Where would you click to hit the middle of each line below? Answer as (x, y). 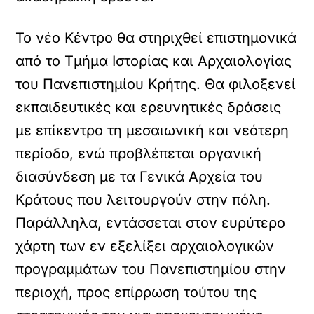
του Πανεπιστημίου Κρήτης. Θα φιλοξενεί (156, 84)
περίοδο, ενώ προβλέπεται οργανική (139, 153)
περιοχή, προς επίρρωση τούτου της (136, 292)
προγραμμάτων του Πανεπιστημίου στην (151, 269)
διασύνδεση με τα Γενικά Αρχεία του (139, 177)
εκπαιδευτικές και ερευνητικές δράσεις (149, 107)
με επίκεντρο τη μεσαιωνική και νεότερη (152, 130)
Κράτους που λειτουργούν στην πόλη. (143, 200)
